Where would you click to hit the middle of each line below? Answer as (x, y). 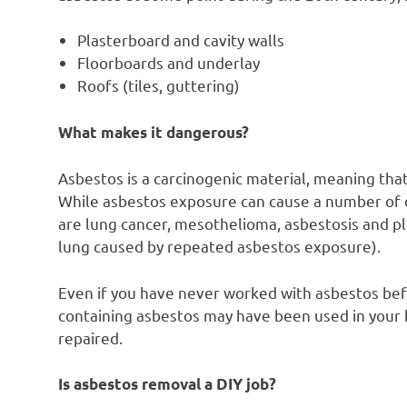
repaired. (90, 337)
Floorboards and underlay (169, 63)
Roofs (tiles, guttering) (159, 85)
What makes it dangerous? (154, 132)
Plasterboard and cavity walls (181, 40)
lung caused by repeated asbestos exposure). (219, 246)
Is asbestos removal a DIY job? (167, 384)
